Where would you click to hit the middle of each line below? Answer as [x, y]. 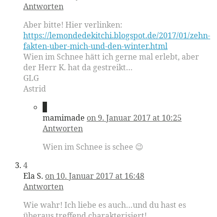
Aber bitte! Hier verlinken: [73, 24]
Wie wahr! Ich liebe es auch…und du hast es [105, 205]
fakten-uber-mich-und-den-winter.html [95, 46]
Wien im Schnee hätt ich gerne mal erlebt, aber [111, 56]
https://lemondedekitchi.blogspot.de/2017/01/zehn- [117, 35]
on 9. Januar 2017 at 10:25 [134, 117]
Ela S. [33, 176]
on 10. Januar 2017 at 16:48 [95, 176]
